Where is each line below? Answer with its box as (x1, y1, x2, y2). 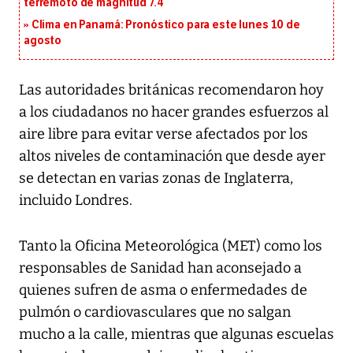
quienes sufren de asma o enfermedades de (19, 281, 307, 299)
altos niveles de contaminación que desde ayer (19, 147, 325, 165)
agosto (24, 34, 62, 48)
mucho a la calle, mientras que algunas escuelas (19, 325, 334, 344)
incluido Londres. (19, 191, 132, 210)
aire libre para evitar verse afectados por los (19, 125, 308, 143)
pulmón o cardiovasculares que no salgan (19, 303, 291, 321)
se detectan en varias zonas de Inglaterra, (19, 169, 293, 188)
